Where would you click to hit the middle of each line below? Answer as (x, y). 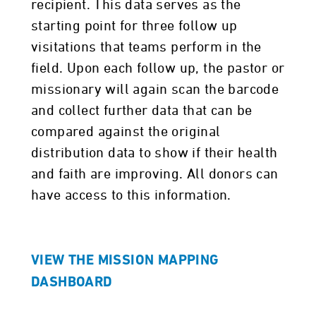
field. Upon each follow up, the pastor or (158, 68)
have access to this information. (131, 195)
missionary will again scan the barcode (155, 90)
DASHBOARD (72, 283)
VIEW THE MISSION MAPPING (125, 261)
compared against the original (126, 132)
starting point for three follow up (134, 26)
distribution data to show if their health (154, 153)
